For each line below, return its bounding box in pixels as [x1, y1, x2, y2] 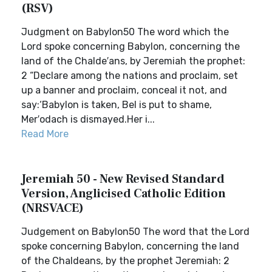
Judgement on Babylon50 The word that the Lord [21, 226, 250, 237]
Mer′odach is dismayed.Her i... [21, 114, 155, 125]
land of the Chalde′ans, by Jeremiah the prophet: [21, 55, 245, 67]
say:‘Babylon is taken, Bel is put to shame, [21, 99, 212, 110]
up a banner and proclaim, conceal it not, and [21, 84, 227, 96]
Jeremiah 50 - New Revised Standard [21, 171, 225, 187]
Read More [21, 128, 69, 140]
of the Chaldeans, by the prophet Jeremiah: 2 [21, 255, 229, 267]
